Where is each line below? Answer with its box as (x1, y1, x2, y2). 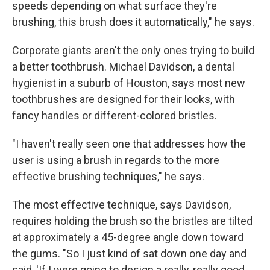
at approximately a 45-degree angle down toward (12, 230, 243, 243)
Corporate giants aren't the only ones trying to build (12, 43, 254, 57)
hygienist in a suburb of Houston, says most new (12, 76, 245, 89)
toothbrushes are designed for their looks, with (12, 92, 235, 105)
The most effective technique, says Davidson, (12, 198, 231, 211)
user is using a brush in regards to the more (12, 153, 219, 166)
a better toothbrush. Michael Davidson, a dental (12, 60, 234, 73)
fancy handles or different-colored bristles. (12, 108, 217, 122)
